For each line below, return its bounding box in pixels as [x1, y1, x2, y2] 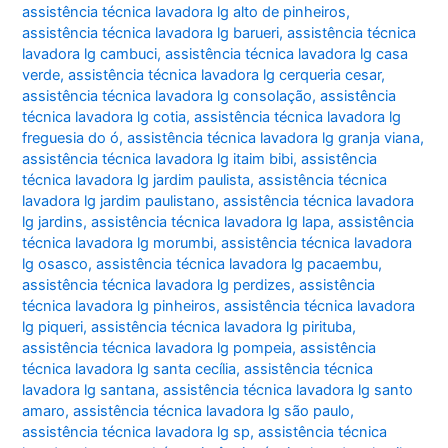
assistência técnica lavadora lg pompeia [22, 339, 293, 358]
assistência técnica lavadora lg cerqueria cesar [68, 66, 382, 85]
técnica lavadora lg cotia [22, 108, 187, 127]
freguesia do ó [22, 129, 120, 148]
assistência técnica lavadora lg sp [22, 423, 251, 442]
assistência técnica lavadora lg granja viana [127, 129, 421, 148]
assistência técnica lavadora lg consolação [22, 87, 313, 106]
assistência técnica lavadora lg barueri [22, 24, 280, 43]
